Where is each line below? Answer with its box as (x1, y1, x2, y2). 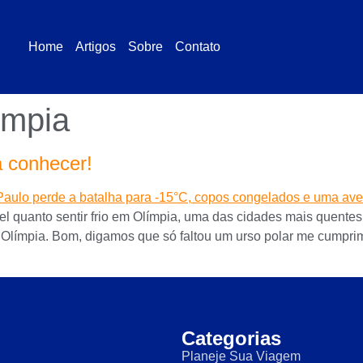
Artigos (75, 40, 116, 53)
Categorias (181, 327, 281, 350)
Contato (175, 40, 220, 53)
